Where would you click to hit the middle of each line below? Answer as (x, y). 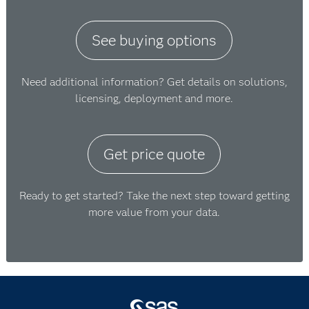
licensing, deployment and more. (154, 98)
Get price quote (154, 154)
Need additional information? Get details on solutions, (154, 82)
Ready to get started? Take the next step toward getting (154, 196)
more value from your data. (154, 212)
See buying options (154, 40)
